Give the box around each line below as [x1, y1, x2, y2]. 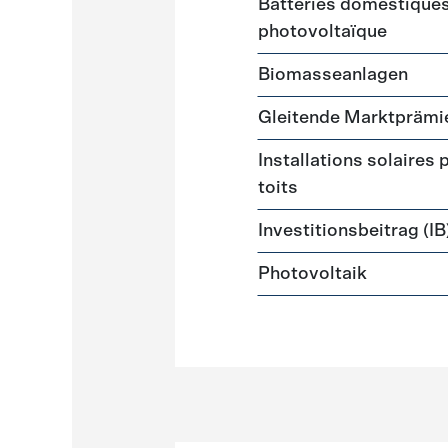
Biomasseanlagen [258, 66, 409, 84]
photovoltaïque [258, 23, 388, 41]
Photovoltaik [258, 265, 368, 283]
